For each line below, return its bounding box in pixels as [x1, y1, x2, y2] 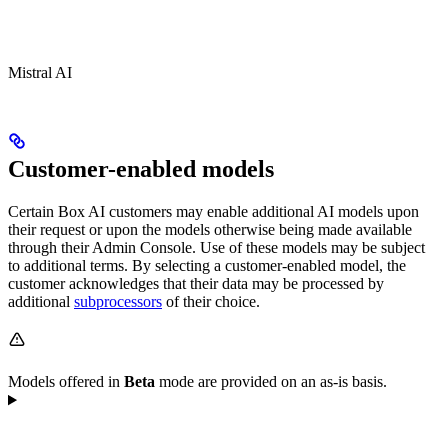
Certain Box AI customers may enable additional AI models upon [8, 203, 419, 221]
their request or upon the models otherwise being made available [8, 221, 412, 239]
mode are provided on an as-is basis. [155, 373, 387, 391]
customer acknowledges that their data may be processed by [8, 275, 384, 293]
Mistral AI [8, 64, 72, 82]
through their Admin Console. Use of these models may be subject [8, 239, 425, 257]
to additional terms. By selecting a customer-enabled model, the [8, 257, 406, 275]
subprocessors [74, 293, 162, 311]
